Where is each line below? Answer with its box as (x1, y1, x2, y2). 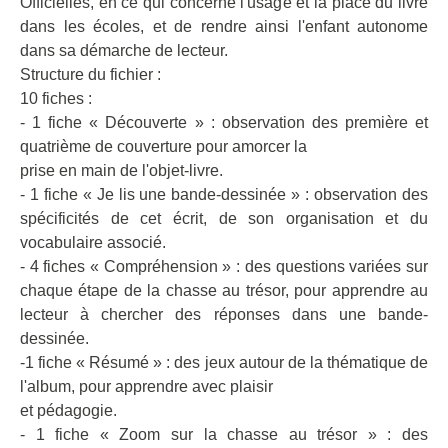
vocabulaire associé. (20, 234, 166, 251)
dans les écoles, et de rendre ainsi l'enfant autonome (20, 18, 428, 35)
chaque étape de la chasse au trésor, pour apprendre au (20, 282, 428, 299)
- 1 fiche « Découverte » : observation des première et (20, 114, 428, 131)
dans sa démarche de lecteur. (20, 42, 228, 59)
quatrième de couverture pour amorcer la (20, 138, 307, 155)
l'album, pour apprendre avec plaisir (20, 378, 273, 395)
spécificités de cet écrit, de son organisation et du (20, 210, 428, 227)
